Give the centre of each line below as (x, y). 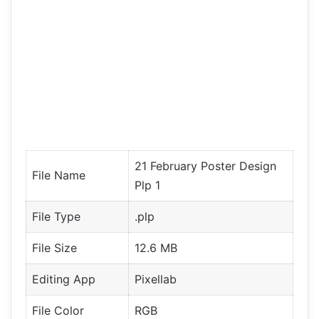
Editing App (64, 279)
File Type (56, 216)
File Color (58, 310)
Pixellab (156, 279)
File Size (54, 247)
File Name (59, 175)
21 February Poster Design (205, 166)
